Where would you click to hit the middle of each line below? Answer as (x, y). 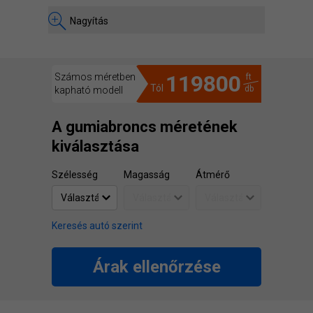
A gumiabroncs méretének (145, 127)
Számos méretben (95, 77)
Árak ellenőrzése (156, 267)
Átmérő (213, 175)
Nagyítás (89, 21)
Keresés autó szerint (97, 226)
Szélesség (75, 175)
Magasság (147, 175)
